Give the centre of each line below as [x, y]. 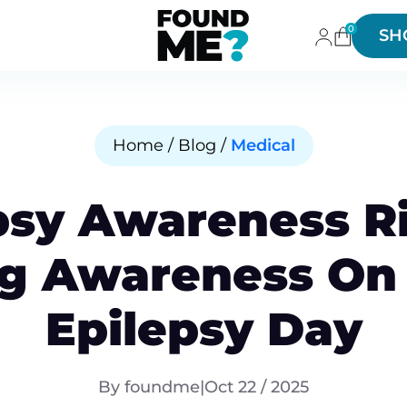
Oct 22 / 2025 [257, 387]
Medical [263, 145]
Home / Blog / [171, 145]
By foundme [149, 387]
